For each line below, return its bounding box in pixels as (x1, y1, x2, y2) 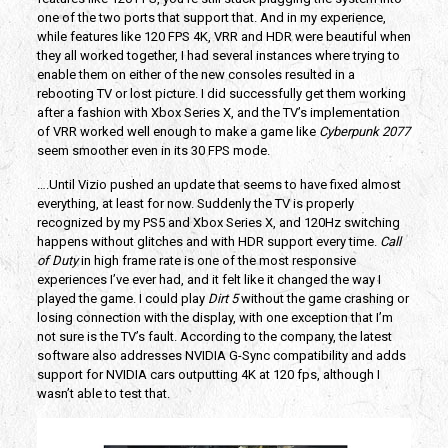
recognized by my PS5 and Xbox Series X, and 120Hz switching (36, 215, 400, 231)
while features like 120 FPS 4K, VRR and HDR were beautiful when (36, 29, 411, 45)
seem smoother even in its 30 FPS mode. (36, 143, 270, 159)
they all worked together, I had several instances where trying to (36, 48, 400, 64)
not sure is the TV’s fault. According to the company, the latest (36, 329, 392, 345)
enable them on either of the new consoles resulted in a (36, 67, 355, 83)
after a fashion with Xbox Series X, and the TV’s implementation (36, 105, 400, 121)
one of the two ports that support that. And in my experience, (36, 10, 386, 26)
